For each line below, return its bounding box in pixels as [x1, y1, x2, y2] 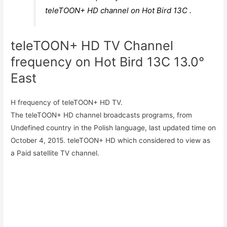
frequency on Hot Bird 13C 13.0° [11, 54, 205, 70]
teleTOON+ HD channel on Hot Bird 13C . [45, 5, 192, 15]
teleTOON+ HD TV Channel [11, 38, 174, 54]
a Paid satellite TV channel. [11, 149, 100, 158]
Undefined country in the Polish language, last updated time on [11, 124, 216, 132]
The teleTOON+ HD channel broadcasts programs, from [11, 111, 193, 120]
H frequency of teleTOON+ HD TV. [11, 98, 123, 107]
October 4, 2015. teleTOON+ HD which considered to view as [11, 136, 211, 145]
